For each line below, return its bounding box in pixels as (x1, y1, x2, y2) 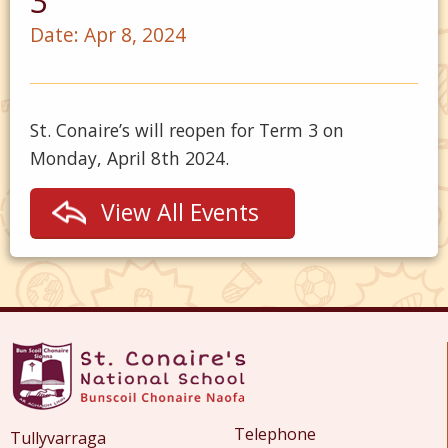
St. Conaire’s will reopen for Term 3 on (30, 118, 344, 142)
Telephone (233, 423, 316, 445)
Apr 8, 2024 (84, 21, 186, 48)
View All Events (101, 196, 259, 228)
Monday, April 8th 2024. (30, 146, 229, 170)
